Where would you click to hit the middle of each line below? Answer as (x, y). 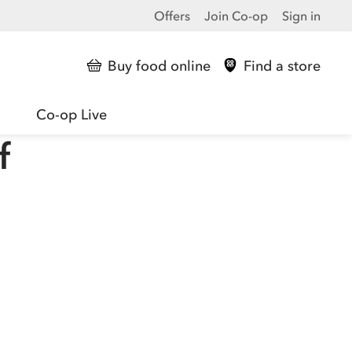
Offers (172, 16)
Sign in (301, 16)
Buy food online (159, 66)
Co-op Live (71, 115)
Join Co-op (236, 16)
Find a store (282, 66)
